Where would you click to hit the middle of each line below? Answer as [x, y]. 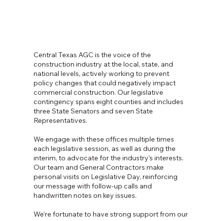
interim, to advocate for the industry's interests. [109, 158]
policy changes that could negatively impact [105, 83]
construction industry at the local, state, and [104, 64]
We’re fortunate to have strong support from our [111, 214]
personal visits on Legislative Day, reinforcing [106, 177]
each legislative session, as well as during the [105, 149]
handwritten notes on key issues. [85, 196]
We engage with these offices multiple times [104, 139]
